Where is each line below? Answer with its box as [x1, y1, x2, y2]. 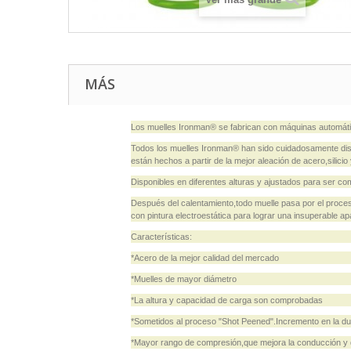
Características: [131, 232, 192, 241]
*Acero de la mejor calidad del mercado [131, 253, 279, 262]
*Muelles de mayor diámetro [131, 274, 237, 284]
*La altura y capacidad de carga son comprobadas [131, 295, 323, 305]
